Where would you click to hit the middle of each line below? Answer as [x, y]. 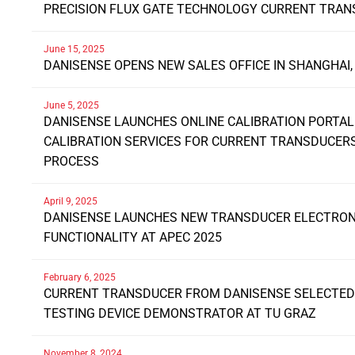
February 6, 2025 [80, 278]
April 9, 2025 [71, 202]
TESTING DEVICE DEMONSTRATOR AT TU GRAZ [180, 314]
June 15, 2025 [74, 50]
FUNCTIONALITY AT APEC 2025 [133, 238]
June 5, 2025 [71, 106]
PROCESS [71, 162]
